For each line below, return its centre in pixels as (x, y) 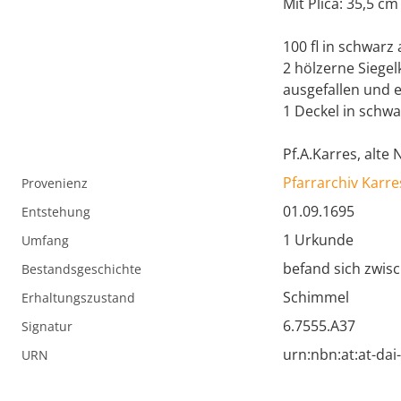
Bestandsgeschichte (81, 269)
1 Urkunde (318, 240)
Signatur (47, 327)
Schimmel (316, 298)
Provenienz (55, 183)
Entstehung (56, 212)
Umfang (45, 241)
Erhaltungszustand (78, 298)
